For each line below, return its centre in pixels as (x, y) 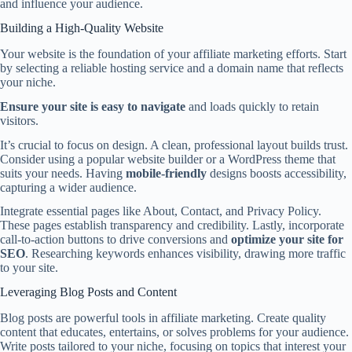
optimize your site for (287, 240)
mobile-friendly (166, 173)
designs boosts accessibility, (277, 173)
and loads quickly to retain (252, 106)
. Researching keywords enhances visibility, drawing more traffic (185, 254)
